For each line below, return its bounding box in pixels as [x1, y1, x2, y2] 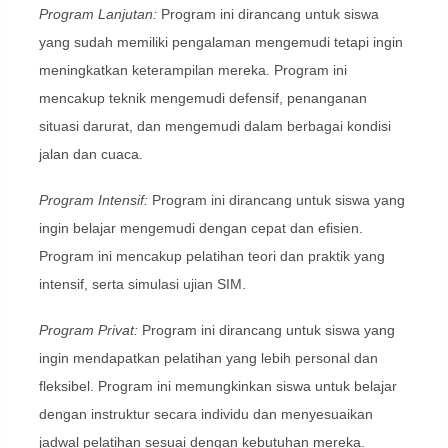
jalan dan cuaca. [38, 146, 143, 163]
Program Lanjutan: [38, 6, 157, 23]
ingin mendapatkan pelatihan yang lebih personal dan [38, 350, 378, 367]
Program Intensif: [38, 192, 148, 209]
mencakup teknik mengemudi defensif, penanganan [38, 90, 367, 107]
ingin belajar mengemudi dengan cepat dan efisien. [38, 220, 363, 237]
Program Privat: [38, 322, 138, 339]
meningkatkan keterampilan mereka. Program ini [38, 62, 347, 79]
